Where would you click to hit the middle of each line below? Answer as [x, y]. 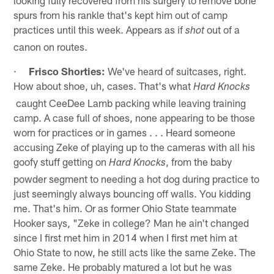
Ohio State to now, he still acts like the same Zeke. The [135, 252]
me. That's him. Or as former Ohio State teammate [125, 208]
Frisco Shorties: [67, 71]
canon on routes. [51, 46]
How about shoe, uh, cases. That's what [104, 85]
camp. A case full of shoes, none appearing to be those [135, 117]
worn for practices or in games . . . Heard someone [125, 132]
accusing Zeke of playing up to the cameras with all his [135, 146]
